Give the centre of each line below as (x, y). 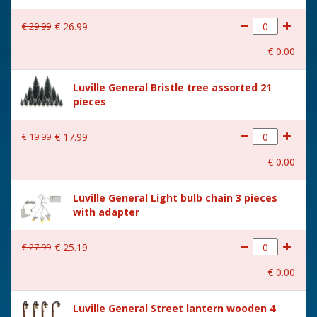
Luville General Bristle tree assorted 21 (172, 87)
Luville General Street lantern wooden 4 (174, 308)
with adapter (106, 212)
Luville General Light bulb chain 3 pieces (175, 198)
